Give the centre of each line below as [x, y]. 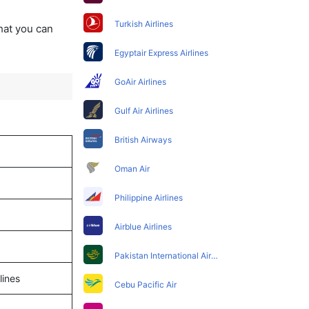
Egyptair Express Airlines [162, 53]
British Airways [143, 140]
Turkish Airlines [144, 24]
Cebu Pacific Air [146, 285]
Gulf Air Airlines [144, 111]
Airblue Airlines [143, 227]
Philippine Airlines [149, 198]
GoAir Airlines [141, 82]
